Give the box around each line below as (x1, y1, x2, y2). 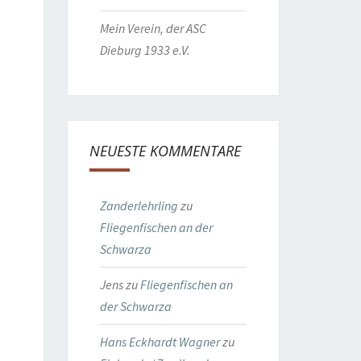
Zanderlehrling (99, 197, 178, 214)
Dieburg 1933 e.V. (99, 42, 190, 58)
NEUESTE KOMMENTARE (89, 141, 241, 160)
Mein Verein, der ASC (99, 20, 206, 36)
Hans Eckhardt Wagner (99, 334, 220, 350)
